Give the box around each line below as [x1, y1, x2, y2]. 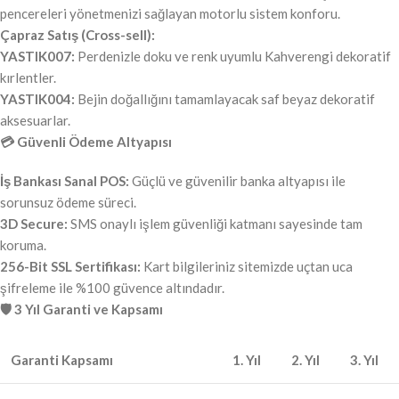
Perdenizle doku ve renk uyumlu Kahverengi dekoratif [75, 48, 391, 65]
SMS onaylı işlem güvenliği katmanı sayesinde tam [68, 216, 362, 232]
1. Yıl [232, 352, 261, 369]
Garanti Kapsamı [11, 352, 113, 369]
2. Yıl [291, 352, 320, 369]
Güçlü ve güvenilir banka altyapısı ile [129, 173, 346, 190]
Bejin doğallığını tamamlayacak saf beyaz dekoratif [75, 91, 375, 108]
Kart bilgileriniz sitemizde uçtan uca [141, 258, 353, 275]
